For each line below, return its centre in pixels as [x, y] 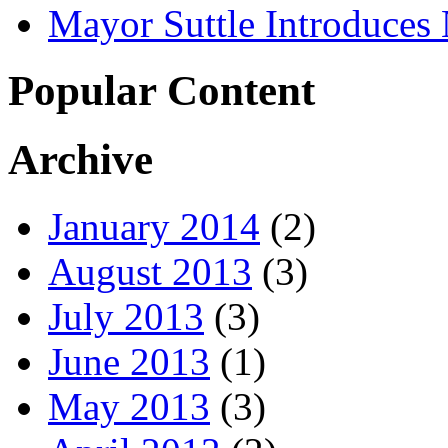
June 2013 [129, 361]
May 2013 [129, 406]
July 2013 [126, 316]
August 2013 [150, 271]
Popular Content [161, 90]
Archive [80, 159]
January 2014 [154, 226]
